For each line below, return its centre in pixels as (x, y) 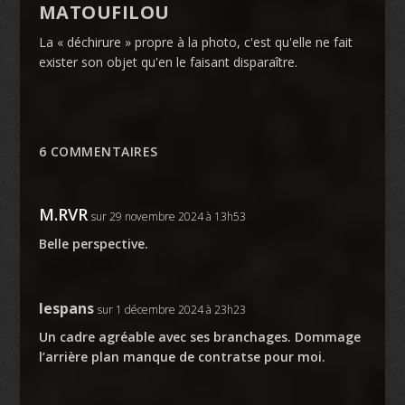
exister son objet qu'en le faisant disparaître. (168, 61)
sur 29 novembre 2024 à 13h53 (168, 216)
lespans (66, 308)
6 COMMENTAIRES (98, 151)
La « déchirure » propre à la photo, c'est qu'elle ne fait (195, 42)
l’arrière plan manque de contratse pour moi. (182, 356)
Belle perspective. (93, 243)
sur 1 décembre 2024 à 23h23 (171, 309)
